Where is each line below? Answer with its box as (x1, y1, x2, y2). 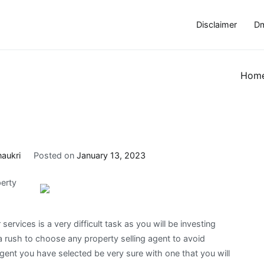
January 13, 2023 (76, 150, 146, 160)
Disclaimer (196, 19, 237, 30)
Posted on (33, 150, 77, 160)
